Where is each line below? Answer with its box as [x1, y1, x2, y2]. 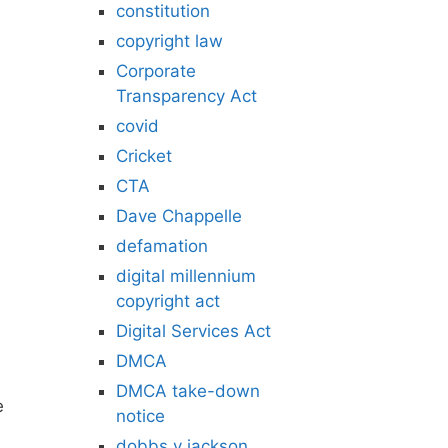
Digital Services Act [116, 321, 271, 341]
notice [116, 406, 165, 426]
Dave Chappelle [116, 206, 242, 226]
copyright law [116, 31, 223, 51]
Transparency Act [116, 86, 257, 106]
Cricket [116, 146, 172, 166]
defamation [116, 236, 208, 256]
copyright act [116, 291, 220, 311]
